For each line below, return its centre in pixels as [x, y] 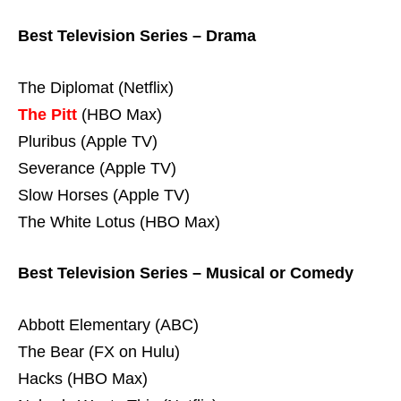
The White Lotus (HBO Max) [119, 222]
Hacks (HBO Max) [83, 379]
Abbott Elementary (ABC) [108, 325]
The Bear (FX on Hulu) [99, 352]
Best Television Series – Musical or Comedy [186, 273]
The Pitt [47, 114]
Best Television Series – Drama [137, 35]
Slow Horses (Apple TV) [104, 195]
